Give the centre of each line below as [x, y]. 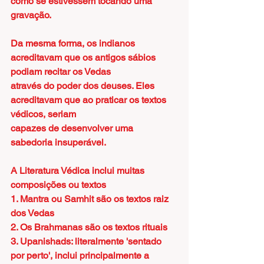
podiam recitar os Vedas [61, 72]
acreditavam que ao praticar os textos [90, 100]
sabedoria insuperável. [58, 142]
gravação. [31, 15]
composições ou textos [58, 185]
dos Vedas [32, 213]
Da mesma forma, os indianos [74, 43]
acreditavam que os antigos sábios [84, 57]
